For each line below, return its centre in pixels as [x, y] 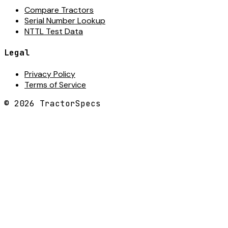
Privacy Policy [50, 74]
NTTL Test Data [54, 31]
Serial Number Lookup [65, 20]
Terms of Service [55, 85]
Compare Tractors [59, 10]
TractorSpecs [68, 104]
